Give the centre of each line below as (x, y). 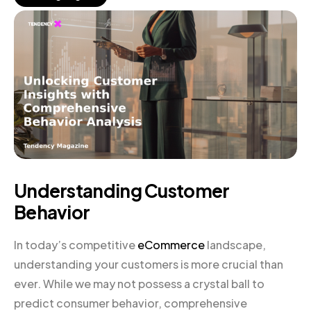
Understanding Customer (122, 190)
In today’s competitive (76, 244)
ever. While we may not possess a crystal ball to (139, 283)
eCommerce (171, 244)
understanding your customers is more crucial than (149, 264)
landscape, (235, 244)
